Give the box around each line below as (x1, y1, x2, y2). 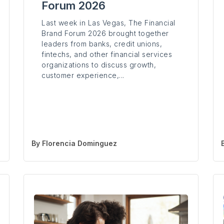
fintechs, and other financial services (41, 50, 172, 59)
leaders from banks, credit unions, (41, 39, 162, 48)
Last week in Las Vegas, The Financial (41, 18, 175, 27)
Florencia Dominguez (42, 139, 117, 148)
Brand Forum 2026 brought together (41, 29, 169, 38)
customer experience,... (41, 71, 124, 80)
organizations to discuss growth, (41, 60, 156, 69)
